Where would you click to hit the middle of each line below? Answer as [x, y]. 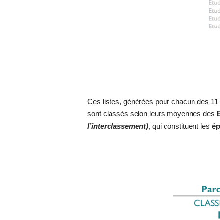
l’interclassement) [118, 126]
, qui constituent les [180, 126]
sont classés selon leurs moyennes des [152, 114]
